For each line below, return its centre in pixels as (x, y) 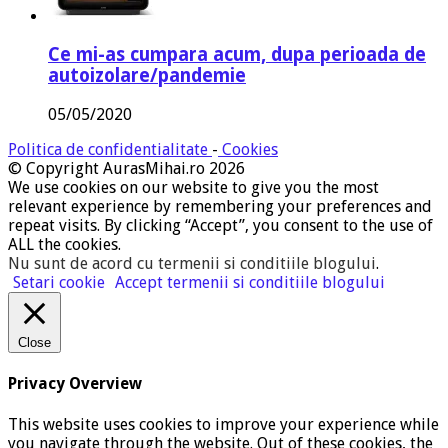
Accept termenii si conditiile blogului (250, 283)
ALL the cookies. (64, 245)
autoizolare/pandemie (147, 76)
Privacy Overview (75, 384)
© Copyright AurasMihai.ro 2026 (126, 169)
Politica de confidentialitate (110, 150)
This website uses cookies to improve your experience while (223, 424)
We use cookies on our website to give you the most (193, 188)
